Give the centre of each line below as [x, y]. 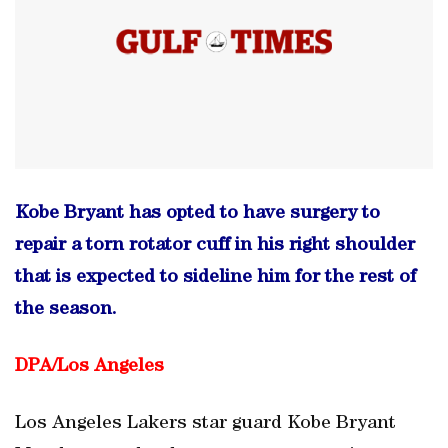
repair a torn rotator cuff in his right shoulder [215, 246]
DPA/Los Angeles [89, 367]
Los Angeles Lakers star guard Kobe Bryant [205, 424]
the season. [66, 310]
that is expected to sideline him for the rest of [215, 278]
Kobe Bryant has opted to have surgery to [197, 214]
